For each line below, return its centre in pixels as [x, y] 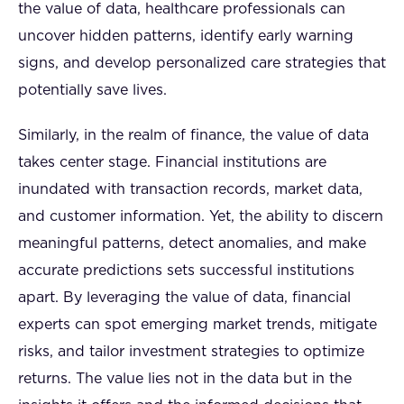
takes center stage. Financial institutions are [172, 162]
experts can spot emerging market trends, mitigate [197, 325]
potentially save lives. [92, 90]
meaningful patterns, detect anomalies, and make [192, 243]
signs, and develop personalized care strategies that [202, 63]
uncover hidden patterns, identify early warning [186, 36]
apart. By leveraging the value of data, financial [184, 298]
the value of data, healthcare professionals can [182, 9]
